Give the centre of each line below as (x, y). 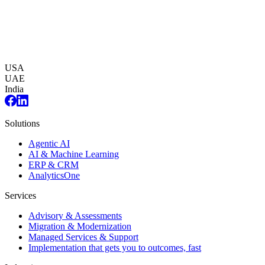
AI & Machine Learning (74, 154)
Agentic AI (49, 144)
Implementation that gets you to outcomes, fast (115, 248)
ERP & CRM (54, 165)
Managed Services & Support (83, 237)
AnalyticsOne (54, 176)
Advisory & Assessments (75, 216)
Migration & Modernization (80, 227)
